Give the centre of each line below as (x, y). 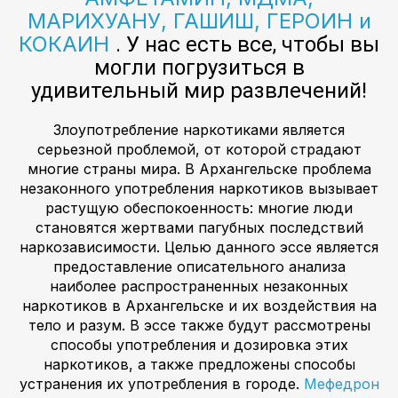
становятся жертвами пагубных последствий (199, 228)
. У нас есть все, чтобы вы (247, 45)
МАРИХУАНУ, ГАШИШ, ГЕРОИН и (199, 21)
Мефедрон (341, 384)
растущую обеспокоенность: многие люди (199, 208)
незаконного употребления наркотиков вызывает (199, 189)
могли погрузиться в (199, 68)
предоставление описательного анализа (199, 267)
